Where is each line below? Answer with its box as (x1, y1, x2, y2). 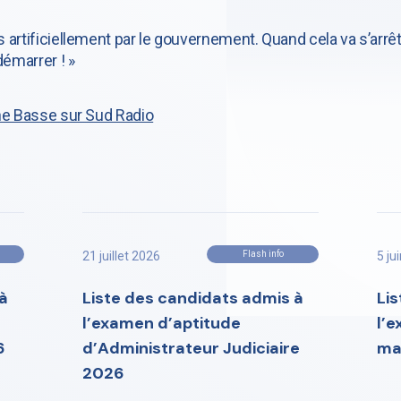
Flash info (242, 249, 284, 259)
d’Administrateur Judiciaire (81, 337, 300, 359)
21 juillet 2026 (81, 249, 160, 263)
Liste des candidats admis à (81, 287, 303, 309)
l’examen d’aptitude (81, 312, 241, 334)
